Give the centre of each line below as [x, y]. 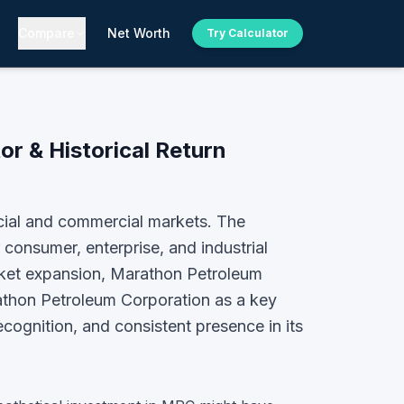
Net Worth [139, 33]
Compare [46, 33]
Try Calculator [248, 33]
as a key [243, 300]
